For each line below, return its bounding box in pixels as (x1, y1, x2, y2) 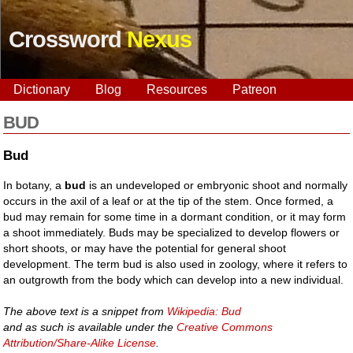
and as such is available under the (3, 320, 177, 333)
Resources (147, 83, 207, 96)
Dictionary (13, 83, 70, 96)
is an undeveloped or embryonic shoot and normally (86, 178, 348, 191)
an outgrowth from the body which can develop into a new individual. (3, 273, 344, 286)
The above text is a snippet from (3, 304, 168, 318)
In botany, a (3, 178, 65, 191)
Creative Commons (176, 320, 273, 333)
